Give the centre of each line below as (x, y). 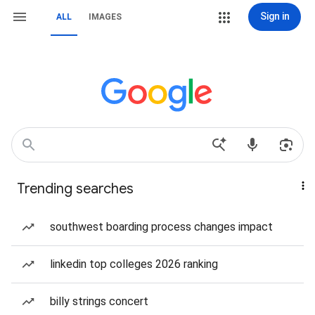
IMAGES (105, 17)
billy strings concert (99, 301)
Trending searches (75, 189)
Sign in (275, 16)
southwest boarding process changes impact (161, 227)
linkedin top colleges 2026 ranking (134, 264)
